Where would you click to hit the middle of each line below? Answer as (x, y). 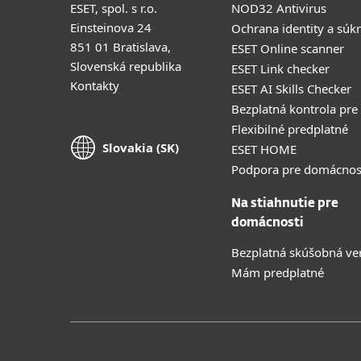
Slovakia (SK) (141, 148)
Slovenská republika (126, 66)
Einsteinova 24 (111, 27)
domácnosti (268, 223)
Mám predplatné (278, 272)
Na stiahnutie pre (285, 203)
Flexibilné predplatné (290, 129)
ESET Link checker (280, 68)
